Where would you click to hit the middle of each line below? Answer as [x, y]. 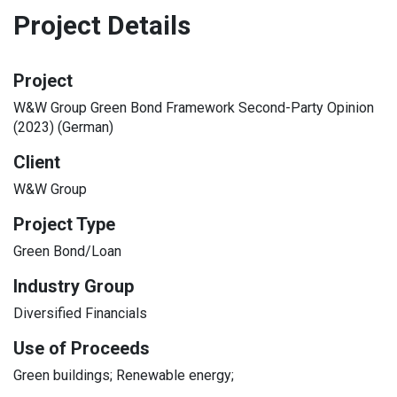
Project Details [102, 25]
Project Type [64, 224]
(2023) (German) [63, 127]
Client [37, 162]
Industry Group [74, 286]
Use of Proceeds [82, 348]
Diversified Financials [80, 313]
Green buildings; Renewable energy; [124, 375]
